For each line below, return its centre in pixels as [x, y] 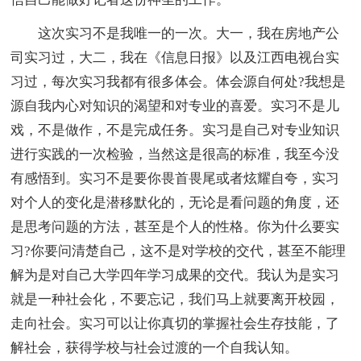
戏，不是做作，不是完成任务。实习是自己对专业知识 [175, 130]
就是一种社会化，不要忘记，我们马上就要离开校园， [175, 299]
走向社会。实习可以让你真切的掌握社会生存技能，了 [175, 323]
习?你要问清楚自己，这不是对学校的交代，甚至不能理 [178, 251]
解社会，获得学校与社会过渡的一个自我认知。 [155, 347]
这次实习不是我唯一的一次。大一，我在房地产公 [175, 33]
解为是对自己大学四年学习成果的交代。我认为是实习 [175, 275]
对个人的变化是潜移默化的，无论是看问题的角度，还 [175, 202]
